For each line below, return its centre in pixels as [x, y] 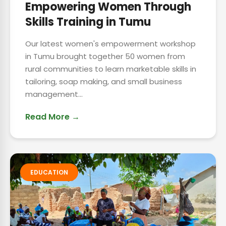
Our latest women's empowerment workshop [110, 44]
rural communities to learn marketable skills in [111, 69]
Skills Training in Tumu [88, 22]
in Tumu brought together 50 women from [105, 56]
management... [54, 94]
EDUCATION [49, 172]
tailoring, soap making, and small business [104, 81]
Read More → [52, 117]
